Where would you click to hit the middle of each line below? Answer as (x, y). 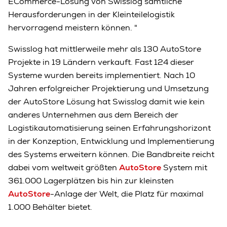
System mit (185, 167)
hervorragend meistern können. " (73, 27)
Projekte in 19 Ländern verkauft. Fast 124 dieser (101, 62)
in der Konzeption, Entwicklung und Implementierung (111, 141)
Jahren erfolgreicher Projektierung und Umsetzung (108, 88)
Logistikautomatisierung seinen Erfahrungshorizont (109, 128)
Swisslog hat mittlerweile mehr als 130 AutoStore (105, 49)
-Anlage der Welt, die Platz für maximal (127, 194)
